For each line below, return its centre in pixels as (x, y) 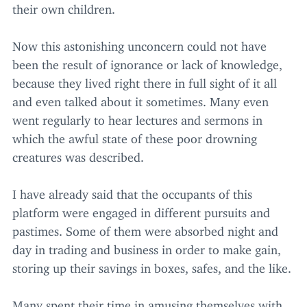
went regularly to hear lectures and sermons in (137, 118)
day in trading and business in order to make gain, (147, 247)
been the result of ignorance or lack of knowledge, (147, 62)
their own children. (64, 7)
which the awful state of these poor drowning (135, 136)
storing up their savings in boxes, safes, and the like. (152, 266)
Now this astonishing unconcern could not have (139, 44)
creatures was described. (78, 155)
